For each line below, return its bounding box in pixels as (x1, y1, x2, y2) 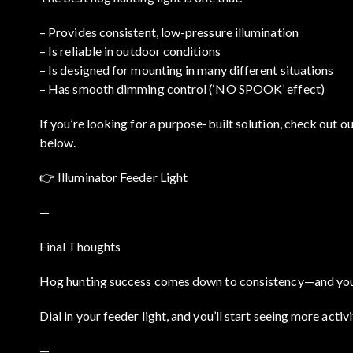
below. (39, 134, 76, 150)
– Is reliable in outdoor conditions (39, 43, 221, 58)
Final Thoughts (39, 238, 121, 254)
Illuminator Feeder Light (58, 169, 188, 184)
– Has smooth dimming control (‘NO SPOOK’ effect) (39, 80, 325, 96)
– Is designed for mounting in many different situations (39, 61, 334, 77)
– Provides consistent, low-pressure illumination (39, 24, 299, 39)
